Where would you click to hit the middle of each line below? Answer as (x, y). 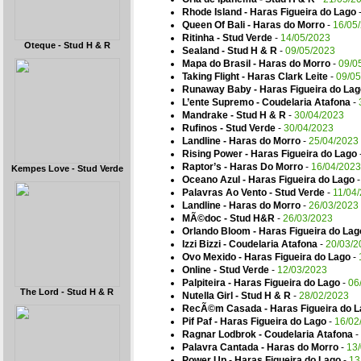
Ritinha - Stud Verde (227, 38)
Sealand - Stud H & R (230, 51)
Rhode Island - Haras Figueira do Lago (269, 12)
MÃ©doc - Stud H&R (228, 218)
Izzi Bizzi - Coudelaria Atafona (250, 244)
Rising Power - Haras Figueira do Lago (270, 154)
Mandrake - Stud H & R (234, 115)
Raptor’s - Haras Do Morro (243, 167)
